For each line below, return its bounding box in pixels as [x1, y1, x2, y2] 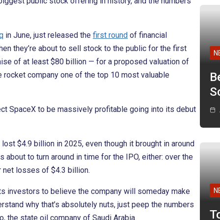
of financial [128, 30, 167, 40]
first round [93, 30, 128, 40]
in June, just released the [3, 30, 93, 40]
